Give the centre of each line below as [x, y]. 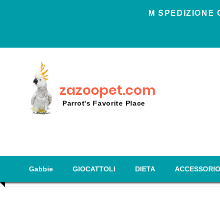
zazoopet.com [108, 90]
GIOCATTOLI [94, 169]
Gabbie [41, 169]
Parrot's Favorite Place [104, 103]
